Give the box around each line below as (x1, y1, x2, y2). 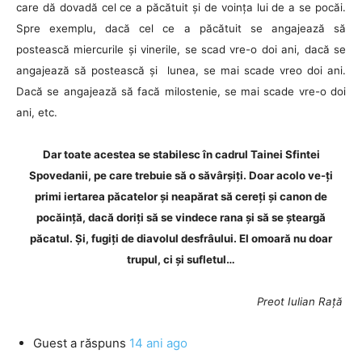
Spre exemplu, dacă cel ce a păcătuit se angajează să (16, 22, 346, 35)
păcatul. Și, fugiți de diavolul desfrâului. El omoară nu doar (30, 232, 332, 245)
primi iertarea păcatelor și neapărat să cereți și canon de (35, 190, 327, 203)
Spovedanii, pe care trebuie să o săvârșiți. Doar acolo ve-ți (29, 169, 333, 182)
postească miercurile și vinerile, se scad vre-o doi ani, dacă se (16, 43, 346, 56)
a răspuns (67, 335, 129, 351)
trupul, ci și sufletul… (127, 253, 235, 266)
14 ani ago (129, 335, 187, 351)
